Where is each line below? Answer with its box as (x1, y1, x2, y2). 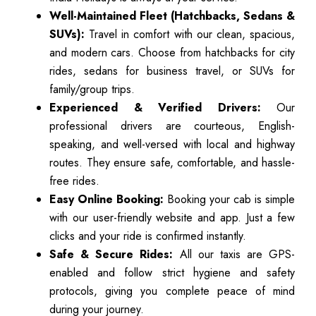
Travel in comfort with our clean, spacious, (85, 25, 295, 42)
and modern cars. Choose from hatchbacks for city (49, 44, 295, 61)
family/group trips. (49, 80, 135, 97)
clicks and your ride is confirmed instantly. (49, 227, 246, 244)
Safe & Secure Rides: (49, 245, 174, 262)
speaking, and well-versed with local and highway (49, 135, 295, 152)
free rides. (49, 172, 99, 189)
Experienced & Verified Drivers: (49, 99, 261, 116)
